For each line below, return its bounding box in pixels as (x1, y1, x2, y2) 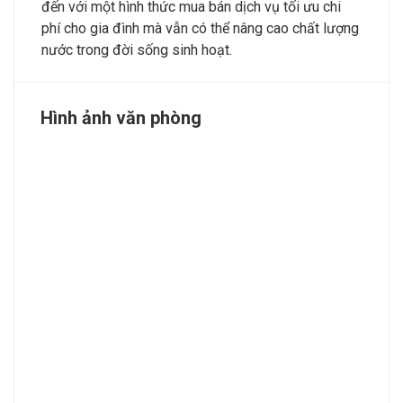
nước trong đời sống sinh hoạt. (41, 41, 232, 59)
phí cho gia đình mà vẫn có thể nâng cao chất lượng (41, 20, 359, 38)
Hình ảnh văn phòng (40, 107, 201, 130)
